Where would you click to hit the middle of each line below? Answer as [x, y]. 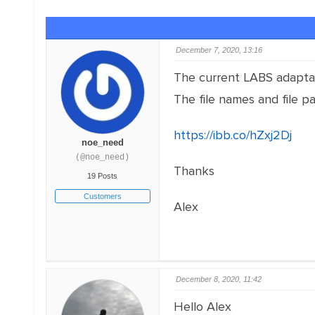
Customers [102, 196]
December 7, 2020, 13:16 [219, 50]
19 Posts [103, 176]
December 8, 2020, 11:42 [218, 279]
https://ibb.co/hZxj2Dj [234, 135]
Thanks [194, 171]
